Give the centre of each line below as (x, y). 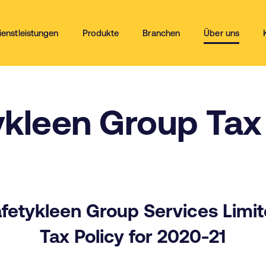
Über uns (222, 33)
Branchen (161, 33)
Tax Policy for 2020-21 (133, 236)
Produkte (101, 33)
